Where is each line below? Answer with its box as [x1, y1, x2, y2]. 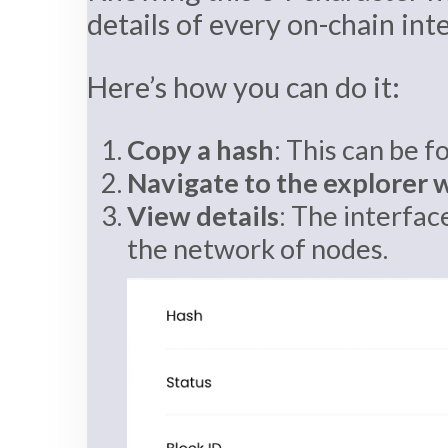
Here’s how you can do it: [87, 70, 400, 105]
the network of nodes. [127, 231, 388, 265]
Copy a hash [127, 132, 274, 166]
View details [127, 198, 279, 232]
